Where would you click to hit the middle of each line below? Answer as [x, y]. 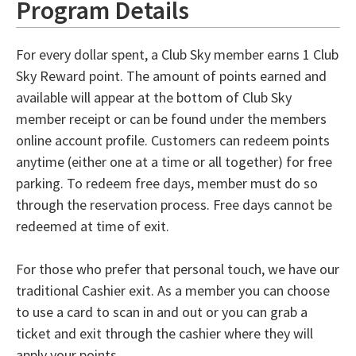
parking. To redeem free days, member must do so [167, 184]
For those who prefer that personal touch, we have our [178, 269]
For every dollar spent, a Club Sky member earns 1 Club [177, 55]
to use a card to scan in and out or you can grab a [162, 312]
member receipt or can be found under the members [171, 119]
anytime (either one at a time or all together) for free [174, 162]
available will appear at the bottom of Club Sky [154, 98]
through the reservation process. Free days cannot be [174, 205]
